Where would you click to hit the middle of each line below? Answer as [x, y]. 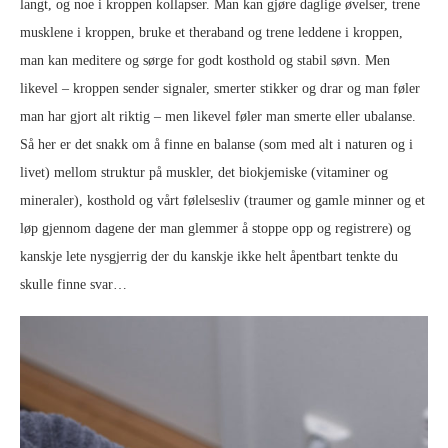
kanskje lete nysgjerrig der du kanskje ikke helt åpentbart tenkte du [209, 256]
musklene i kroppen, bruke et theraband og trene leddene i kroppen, [211, 32]
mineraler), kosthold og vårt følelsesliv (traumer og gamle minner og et [222, 200]
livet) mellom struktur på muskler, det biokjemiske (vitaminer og [204, 172]
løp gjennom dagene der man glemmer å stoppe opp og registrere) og [215, 228]
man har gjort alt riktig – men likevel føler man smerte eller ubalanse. [218, 116]
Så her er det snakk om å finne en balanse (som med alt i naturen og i [216, 144]
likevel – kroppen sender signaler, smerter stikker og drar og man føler [220, 88]
